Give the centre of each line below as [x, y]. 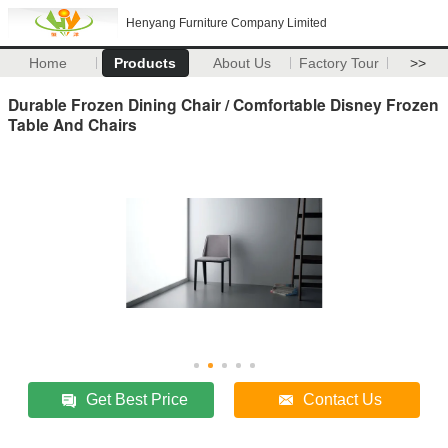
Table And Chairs [72, 124]
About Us [242, 63]
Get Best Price [137, 399]
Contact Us [343, 399]
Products [145, 63]
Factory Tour [339, 63]
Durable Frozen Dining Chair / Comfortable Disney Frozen [223, 104]
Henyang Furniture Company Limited [226, 23]
